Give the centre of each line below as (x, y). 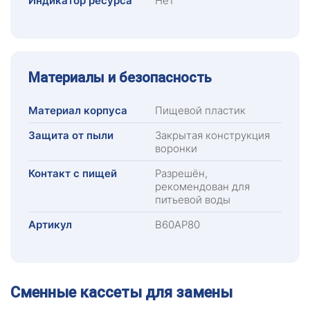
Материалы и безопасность (120, 78)
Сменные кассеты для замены (121, 293)
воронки (176, 149)
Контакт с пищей (73, 174)
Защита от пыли (71, 136)
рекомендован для (202, 187)
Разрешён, (181, 174)
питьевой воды (193, 200)
